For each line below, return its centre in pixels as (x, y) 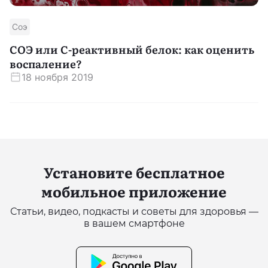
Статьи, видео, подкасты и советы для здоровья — (134, 211)
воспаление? (46, 63)
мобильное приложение (134, 191)
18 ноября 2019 (57, 77)
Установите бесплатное (134, 172)
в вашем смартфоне (134, 223)
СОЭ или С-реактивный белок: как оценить (132, 49)
